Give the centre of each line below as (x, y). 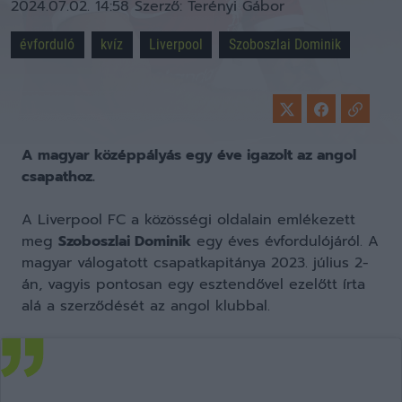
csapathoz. (58, 177)
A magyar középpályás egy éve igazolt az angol (189, 155)
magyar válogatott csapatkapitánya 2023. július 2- (195, 263)
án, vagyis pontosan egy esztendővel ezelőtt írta (193, 284)
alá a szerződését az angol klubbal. (146, 306)
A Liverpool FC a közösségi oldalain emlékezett (188, 220)
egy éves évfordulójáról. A (285, 241)
